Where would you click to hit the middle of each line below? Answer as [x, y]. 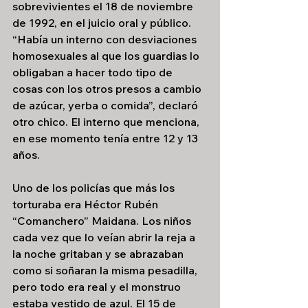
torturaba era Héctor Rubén [87, 204]
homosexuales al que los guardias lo [107, 56]
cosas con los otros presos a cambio [108, 89]
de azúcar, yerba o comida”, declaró [107, 105]
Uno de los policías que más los [95, 188]
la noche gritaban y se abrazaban [99, 254]
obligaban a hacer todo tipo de [94, 72]
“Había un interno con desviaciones [106, 39]
